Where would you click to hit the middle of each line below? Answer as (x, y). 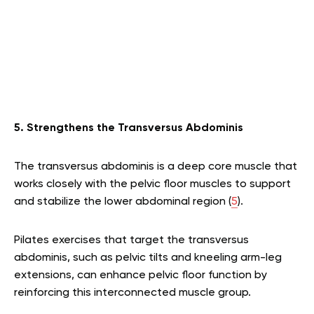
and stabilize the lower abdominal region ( (123, 202)
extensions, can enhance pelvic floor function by (141, 276)
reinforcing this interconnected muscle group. (134, 293)
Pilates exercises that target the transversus (131, 241)
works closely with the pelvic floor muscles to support (152, 185)
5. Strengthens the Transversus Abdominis (129, 129)
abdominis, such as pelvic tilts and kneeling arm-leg (148, 258)
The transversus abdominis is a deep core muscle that (156, 167)
